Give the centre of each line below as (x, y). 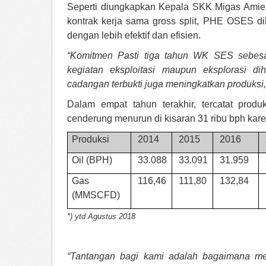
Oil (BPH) (92, 160)
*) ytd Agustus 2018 (101, 216)
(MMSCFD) (96, 195)
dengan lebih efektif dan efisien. (134, 35)
